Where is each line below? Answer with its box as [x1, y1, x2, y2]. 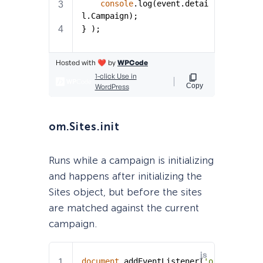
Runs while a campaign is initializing [48, 154, 214, 167]
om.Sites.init [48, 120, 120, 133]
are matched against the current [48, 202, 199, 214]
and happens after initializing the [48, 170, 202, 183]
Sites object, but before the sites [48, 186, 202, 198]
